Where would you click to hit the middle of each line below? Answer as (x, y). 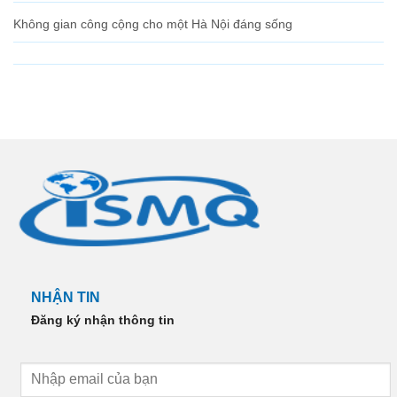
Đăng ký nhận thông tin (103, 320)
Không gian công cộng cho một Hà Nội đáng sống (153, 24)
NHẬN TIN (66, 298)
